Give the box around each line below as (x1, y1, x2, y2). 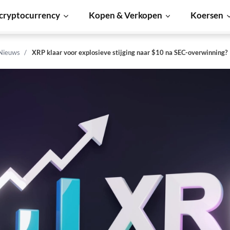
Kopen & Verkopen (88, 10, 162, 21)
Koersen (190, 10, 224, 21)
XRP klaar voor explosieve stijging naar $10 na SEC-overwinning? (32, 48, 227, 56)
